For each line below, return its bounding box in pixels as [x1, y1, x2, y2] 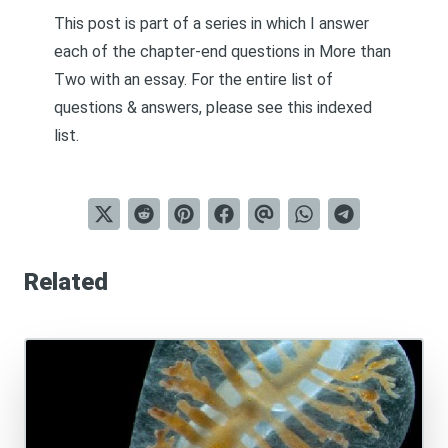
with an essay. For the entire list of [86, 70, 333, 89]
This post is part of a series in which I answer [54, 14, 369, 33]
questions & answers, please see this [54, 98, 317, 117]
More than [319, 42, 391, 61]
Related [24, 268, 108, 296]
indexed [317, 98, 372, 117]
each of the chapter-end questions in [54, 42, 319, 61]
